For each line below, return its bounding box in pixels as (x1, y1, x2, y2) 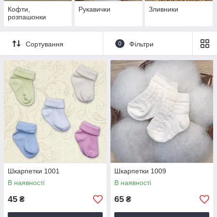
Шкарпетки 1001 (8, 167, 60, 175)
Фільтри (129, 40, 154, 48)
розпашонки (8, 13, 46, 21)
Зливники (149, 5, 179, 14)
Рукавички (78, 5, 110, 14)
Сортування (26, 40, 63, 48)
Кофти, (8, 5, 30, 14)
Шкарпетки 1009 (114, 167, 166, 175)
